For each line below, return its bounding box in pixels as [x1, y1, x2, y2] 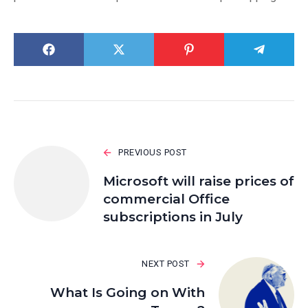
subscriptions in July [103, 209, 243, 225]
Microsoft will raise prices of [103, 173, 294, 190]
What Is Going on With [50, 285, 205, 301]
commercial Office [103, 191, 230, 208]
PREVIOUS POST [118, 147, 187, 158]
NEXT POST [142, 258, 190, 269]
